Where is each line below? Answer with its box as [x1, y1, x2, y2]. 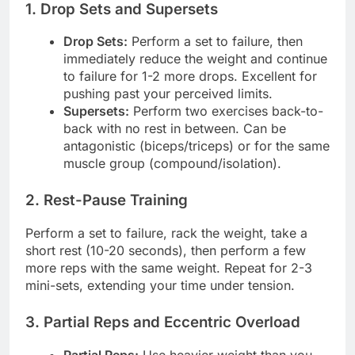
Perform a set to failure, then [128, 33, 303, 50]
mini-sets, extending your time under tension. [25, 277, 295, 294]
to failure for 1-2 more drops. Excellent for [63, 68, 317, 85]
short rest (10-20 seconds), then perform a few [25, 242, 306, 259]
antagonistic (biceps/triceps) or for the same [63, 138, 330, 155]
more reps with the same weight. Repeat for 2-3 [25, 260, 312, 277]
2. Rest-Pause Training [25, 191, 188, 210]
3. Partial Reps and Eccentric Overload [25, 313, 300, 332]
